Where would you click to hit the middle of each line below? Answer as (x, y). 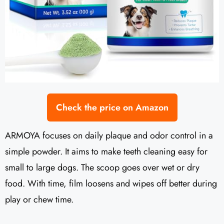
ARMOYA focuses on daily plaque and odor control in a (109, 135)
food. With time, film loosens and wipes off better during (111, 183)
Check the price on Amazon (112, 107)
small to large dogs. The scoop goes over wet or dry (102, 167)
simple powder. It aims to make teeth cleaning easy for (106, 151)
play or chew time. (39, 199)
